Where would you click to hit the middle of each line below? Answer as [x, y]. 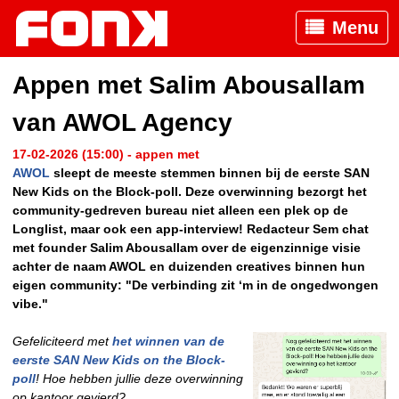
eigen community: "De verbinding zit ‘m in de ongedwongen [195, 285]
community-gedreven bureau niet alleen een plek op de [180, 211]
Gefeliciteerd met [62, 342]
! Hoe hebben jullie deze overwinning [139, 379]
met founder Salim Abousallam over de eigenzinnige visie [187, 248]
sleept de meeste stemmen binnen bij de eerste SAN [210, 173]
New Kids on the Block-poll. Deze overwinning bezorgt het [190, 192]
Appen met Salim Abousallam [189, 85]
